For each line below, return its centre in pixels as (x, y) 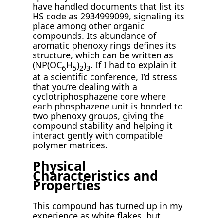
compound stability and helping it (103, 126)
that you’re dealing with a (85, 87)
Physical (59, 165)
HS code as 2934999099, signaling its (109, 16)
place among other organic (89, 26)
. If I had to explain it (134, 64)
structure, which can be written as (103, 55)
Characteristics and (96, 175)
